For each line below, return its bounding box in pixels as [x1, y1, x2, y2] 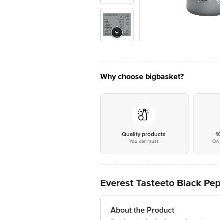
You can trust [129, 138, 158, 144]
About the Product [110, 205, 174, 215]
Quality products [121, 131, 165, 138]
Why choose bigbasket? [100, 72, 184, 82]
